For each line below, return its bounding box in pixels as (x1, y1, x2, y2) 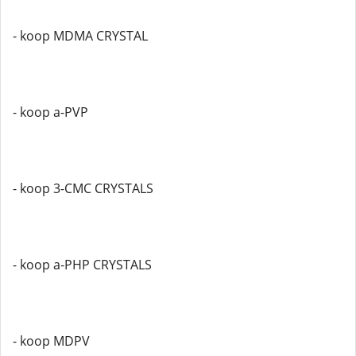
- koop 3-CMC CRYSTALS (13, 180, 153, 197)
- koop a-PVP (13, 103, 88, 121)
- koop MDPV (13, 332, 90, 350)
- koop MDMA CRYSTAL (13, 27, 148, 44)
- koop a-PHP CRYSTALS (13, 256, 152, 273)
